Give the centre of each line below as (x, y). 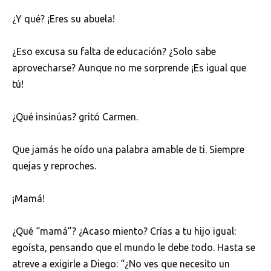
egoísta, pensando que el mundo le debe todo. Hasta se (134, 248)
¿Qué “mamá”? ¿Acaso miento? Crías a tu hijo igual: (124, 231)
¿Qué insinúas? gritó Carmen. (75, 116)
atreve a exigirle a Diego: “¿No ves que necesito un (121, 264)
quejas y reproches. (54, 166)
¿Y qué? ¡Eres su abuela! (64, 18)
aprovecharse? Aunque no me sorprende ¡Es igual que (129, 67)
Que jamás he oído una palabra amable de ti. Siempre (128, 150)
